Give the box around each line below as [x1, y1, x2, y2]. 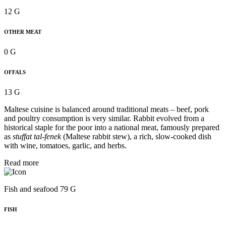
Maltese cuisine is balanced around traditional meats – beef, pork [4, 104, 209, 114]
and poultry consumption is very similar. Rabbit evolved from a [4, 114, 204, 123]
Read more [4, 158, 39, 167]
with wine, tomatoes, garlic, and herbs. [4, 141, 127, 150]
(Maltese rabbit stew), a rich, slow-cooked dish [61, 132, 211, 141]
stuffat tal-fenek [13, 132, 61, 141]
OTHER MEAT [4, 29, 41, 35]
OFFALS [4, 69, 26, 75]
